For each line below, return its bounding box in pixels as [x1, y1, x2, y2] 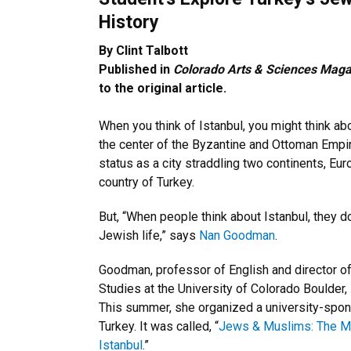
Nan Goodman [199, 228, 275, 243]
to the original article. [99, 81, 226, 96]
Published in [99, 62, 173, 77]
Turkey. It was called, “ [99, 319, 219, 334]
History [99, 11, 159, 33]
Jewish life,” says [99, 228, 199, 243]
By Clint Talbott [99, 43, 188, 58]
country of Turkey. [99, 175, 194, 190]
